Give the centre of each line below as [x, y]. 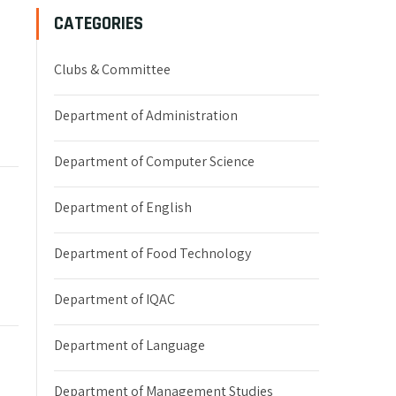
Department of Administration [146, 115]
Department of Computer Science [154, 161]
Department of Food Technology [152, 253]
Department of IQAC [114, 299]
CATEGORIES [99, 23]
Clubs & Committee [112, 69]
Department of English [123, 207]
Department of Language [129, 345]
